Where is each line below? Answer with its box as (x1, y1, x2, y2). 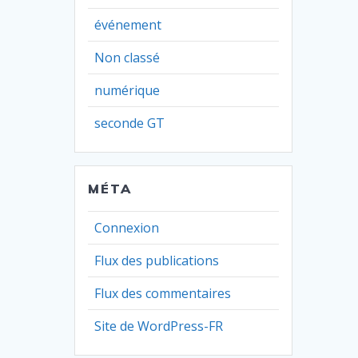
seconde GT (94, 114, 165, 133)
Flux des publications (94, 252, 220, 270)
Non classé (94, 49, 161, 67)
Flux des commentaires (94, 284, 232, 303)
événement (94, 16, 162, 34)
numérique (94, 82, 161, 100)
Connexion (94, 219, 160, 237)
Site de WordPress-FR (94, 317, 224, 336)
